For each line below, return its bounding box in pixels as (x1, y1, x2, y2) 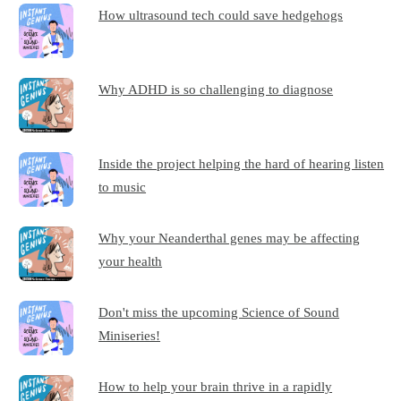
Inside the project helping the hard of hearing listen (98, 155, 385, 171)
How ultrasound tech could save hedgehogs (98, 6, 344, 22)
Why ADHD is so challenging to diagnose (98, 81, 334, 97)
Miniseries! (98, 327, 161, 343)
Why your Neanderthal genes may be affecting (98, 229, 361, 245)
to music (98, 178, 147, 194)
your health (98, 252, 163, 269)
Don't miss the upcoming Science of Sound (98, 303, 340, 320)
